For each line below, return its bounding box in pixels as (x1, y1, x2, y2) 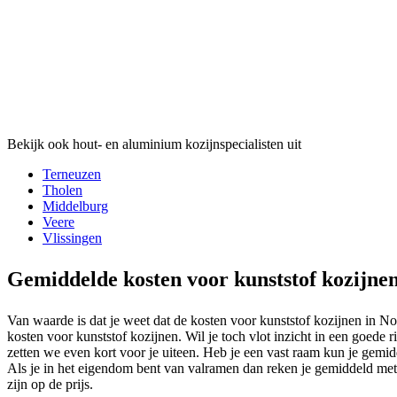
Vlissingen (43, 230, 102, 246)
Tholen (43, 183, 82, 198)
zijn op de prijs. (7, 377, 93, 393)
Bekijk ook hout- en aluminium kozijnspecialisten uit (7, 136, 301, 152)
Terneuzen (43, 167, 101, 183)
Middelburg (43, 198, 108, 214)
